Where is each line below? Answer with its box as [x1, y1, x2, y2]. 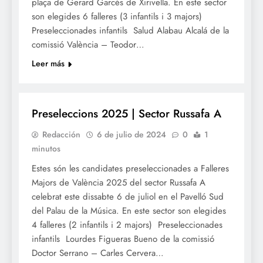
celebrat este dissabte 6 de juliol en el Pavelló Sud [32, 190, 224, 204]
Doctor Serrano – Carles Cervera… [32, 247, 164, 260]
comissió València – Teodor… [32, 38, 144, 52]
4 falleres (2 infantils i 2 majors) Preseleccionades [32, 218, 222, 232]
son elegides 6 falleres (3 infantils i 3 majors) [32, 10, 205, 23]
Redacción [42, 129, 80, 141]
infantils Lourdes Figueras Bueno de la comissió [32, 232, 214, 246]
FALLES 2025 [33, 79, 73, 90]
